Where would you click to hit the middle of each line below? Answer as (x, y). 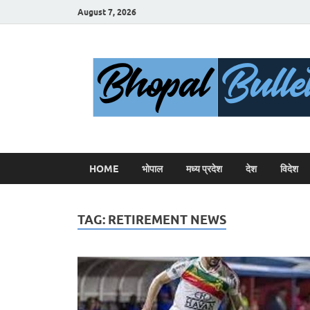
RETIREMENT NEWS (167, 220)
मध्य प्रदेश (204, 168)
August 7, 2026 (107, 12)
